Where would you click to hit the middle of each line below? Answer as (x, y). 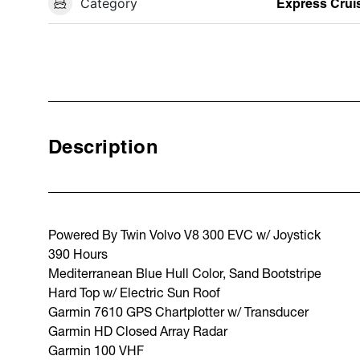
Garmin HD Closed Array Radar (138, 330)
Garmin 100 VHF (96, 350)
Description (104, 146)
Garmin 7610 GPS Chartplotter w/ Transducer (178, 311)
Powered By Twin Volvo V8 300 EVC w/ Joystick (184, 234)
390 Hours (78, 253)
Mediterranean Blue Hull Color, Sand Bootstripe (185, 272)
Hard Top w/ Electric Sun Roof (134, 292)
